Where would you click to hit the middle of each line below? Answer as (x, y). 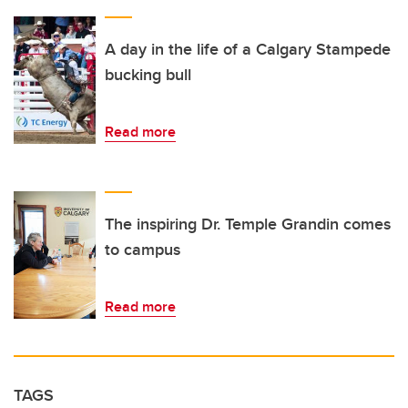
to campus (143, 249)
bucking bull (148, 74)
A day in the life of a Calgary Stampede (248, 49)
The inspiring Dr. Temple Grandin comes (248, 224)
